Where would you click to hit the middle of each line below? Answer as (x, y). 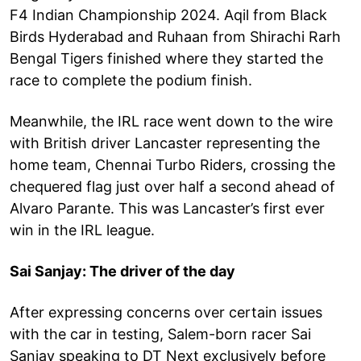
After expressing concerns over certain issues (166, 312)
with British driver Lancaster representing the (165, 143)
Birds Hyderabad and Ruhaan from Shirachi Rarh (175, 36)
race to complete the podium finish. (131, 80)
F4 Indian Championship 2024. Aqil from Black (168, 15)
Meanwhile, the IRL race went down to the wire (171, 121)
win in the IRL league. (82, 230)
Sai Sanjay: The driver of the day (122, 271)
